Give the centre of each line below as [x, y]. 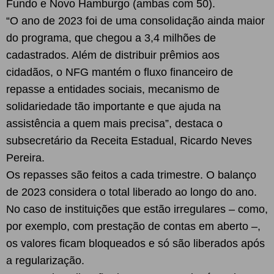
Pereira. [25, 158]
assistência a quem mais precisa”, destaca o [114, 124]
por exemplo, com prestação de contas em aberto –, [133, 226]
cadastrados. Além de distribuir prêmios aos [113, 55]
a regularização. [45, 261]
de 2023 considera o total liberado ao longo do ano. [131, 192]
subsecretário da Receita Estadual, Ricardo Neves [129, 141]
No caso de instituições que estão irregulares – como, [137, 209]
